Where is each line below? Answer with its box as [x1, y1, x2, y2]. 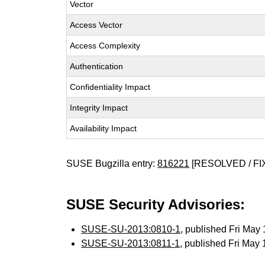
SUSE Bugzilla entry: [66, 159, 158, 169]
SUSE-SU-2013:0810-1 [81, 224, 181, 234]
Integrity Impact [70, 103, 128, 112]
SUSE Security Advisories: [66, 196, 245, 212]
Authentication [70, 62, 124, 71]
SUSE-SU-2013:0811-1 [81, 238, 180, 248]
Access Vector [70, 20, 123, 30]
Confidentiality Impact [70, 82, 151, 92]
